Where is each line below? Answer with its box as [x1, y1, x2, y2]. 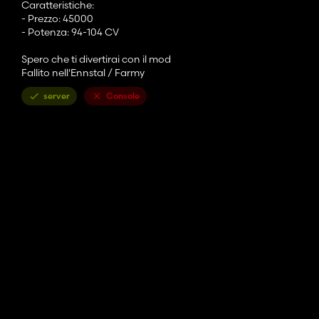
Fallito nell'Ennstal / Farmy [21, 66, 145, 80]
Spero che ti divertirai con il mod [21, 53, 171, 66]
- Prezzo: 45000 [21, 12, 93, 26]
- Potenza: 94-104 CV [21, 26, 119, 39]
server [43, 90, 70, 102]
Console [106, 90, 140, 102]
